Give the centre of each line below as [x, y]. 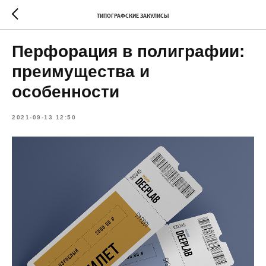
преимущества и [81, 72]
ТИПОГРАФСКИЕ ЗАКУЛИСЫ [133, 16]
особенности [66, 92]
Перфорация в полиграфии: [128, 51]
